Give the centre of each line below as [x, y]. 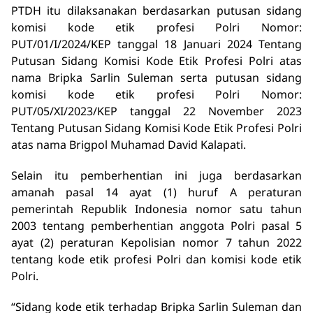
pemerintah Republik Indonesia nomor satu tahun [156, 209]
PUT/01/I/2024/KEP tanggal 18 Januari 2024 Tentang [156, 44]
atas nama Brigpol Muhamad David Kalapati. [129, 144]
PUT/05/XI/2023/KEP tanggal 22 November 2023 [156, 111]
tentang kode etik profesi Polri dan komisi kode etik [156, 259]
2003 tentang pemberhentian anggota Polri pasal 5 [156, 225]
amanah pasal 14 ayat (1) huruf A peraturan [156, 192]
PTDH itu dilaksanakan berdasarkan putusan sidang [156, 10]
